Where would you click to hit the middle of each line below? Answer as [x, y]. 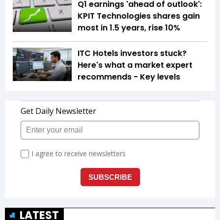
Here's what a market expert [135, 65]
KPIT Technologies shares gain [139, 16]
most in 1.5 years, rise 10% [130, 28]
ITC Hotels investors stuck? [132, 54]
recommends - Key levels [129, 77]
